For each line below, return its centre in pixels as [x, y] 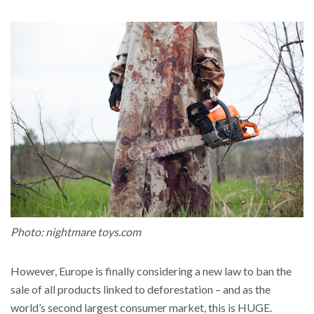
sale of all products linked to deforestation [112, 289]
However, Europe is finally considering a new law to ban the [151, 271]
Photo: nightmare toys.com [76, 231]
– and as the [243, 289]
